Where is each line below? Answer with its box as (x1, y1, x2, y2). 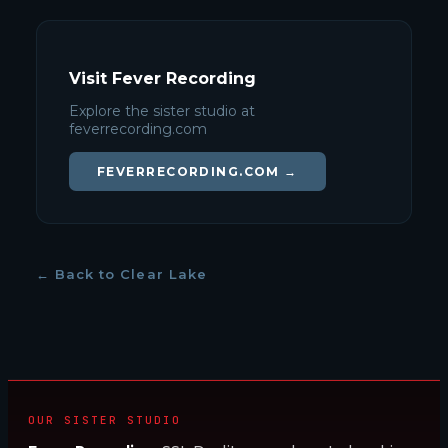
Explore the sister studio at (69, 102, 255, 120)
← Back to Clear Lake (36, 266, 207, 282)
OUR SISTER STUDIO (28, 413, 181, 427)
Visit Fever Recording (69, 69, 256, 88)
